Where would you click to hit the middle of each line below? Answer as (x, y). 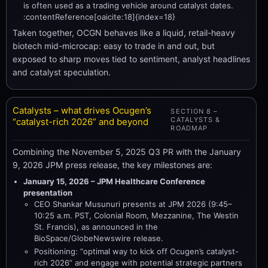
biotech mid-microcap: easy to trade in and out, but (114, 46)
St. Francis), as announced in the (96, 226)
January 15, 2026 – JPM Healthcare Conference (114, 181)
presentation (48, 192)
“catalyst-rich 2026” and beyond (80, 122)
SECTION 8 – (194, 111)
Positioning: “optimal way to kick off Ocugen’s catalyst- (136, 251)
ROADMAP (189, 128)
